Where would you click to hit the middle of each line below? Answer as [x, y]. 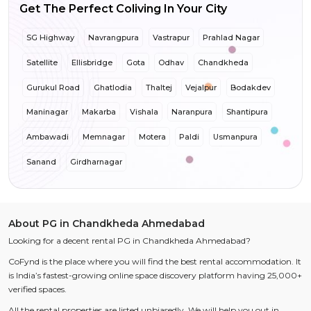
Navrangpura [113, 37]
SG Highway [50, 37]
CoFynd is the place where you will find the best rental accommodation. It [155, 261]
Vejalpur [201, 87]
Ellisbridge [92, 62]
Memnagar [103, 137]
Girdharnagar [96, 161]
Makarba [99, 112]
